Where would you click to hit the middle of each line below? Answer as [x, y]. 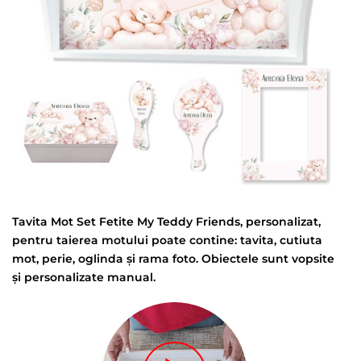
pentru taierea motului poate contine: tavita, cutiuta [167, 241]
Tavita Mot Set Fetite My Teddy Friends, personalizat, [166, 222]
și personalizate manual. [84, 278]
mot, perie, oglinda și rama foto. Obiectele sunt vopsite [173, 259]
